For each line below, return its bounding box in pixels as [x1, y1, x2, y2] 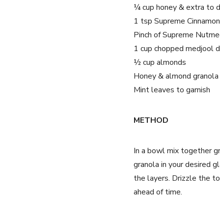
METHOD [134, 115, 168, 126]
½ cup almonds [134, 57, 186, 68]
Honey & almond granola [134, 71, 219, 82]
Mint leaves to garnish [134, 84, 210, 95]
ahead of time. [134, 187, 182, 197]
